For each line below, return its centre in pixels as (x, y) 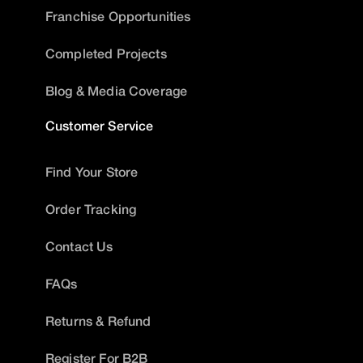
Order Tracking (91, 209)
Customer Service (100, 126)
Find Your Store (92, 172)
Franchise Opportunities (118, 16)
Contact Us (79, 246)
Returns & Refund (98, 321)
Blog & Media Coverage (117, 91)
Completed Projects (106, 53)
